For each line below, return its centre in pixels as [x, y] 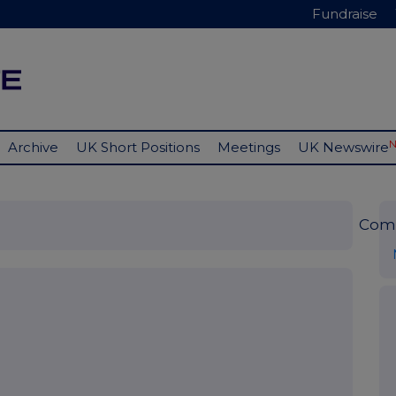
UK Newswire [343, 148]
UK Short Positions [138, 148]
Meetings [249, 148]
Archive [33, 148]
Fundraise [345, 14]
